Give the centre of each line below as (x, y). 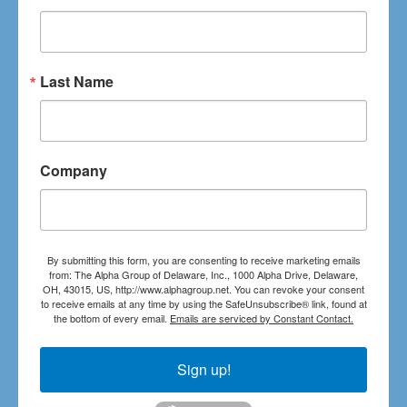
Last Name (77, 81)
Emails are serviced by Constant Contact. (262, 318)
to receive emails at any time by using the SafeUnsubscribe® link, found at (203, 303)
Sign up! (203, 369)
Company (74, 170)
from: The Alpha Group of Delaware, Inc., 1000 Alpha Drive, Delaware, (203, 274)
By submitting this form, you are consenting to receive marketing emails (203, 259)
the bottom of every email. (112, 318)
